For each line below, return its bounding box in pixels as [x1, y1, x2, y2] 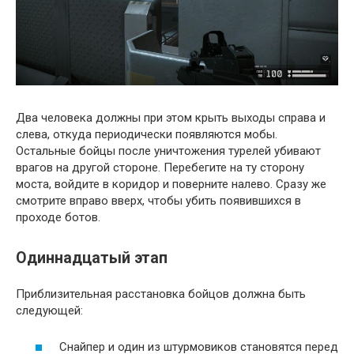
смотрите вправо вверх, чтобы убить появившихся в [16, 194, 301, 209]
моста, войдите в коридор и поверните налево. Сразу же [16, 177, 326, 192]
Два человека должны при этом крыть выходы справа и [16, 111, 326, 126]
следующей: [16, 303, 83, 318]
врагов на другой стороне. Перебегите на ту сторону [16, 160, 304, 175]
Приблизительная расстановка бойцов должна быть [16, 286, 306, 301]
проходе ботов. [16, 210, 100, 225]
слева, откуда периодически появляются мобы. [16, 127, 277, 142]
